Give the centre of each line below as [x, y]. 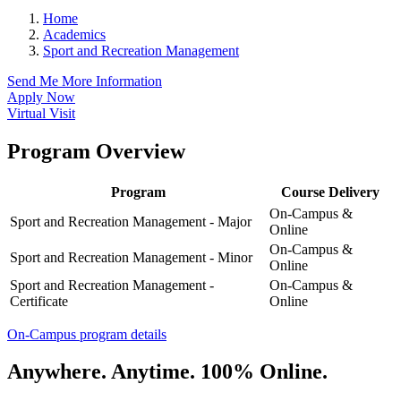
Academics [74, 34]
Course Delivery [330, 192]
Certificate [39, 301]
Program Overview [96, 151]
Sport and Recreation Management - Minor [131, 257]
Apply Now [41, 97]
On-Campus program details [87, 334]
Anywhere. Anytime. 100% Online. [170, 372]
